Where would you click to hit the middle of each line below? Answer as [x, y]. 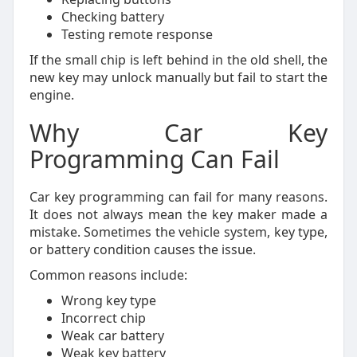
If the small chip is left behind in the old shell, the [178, 60]
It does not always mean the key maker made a [178, 214]
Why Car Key [178, 133]
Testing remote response [137, 34]
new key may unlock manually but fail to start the [178, 77]
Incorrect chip [103, 318]
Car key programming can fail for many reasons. [178, 197]
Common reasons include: [108, 275]
